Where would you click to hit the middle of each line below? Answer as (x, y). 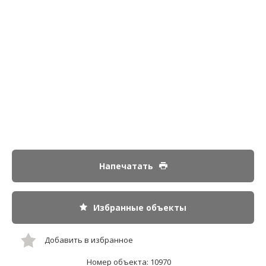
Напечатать (126, 166)
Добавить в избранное (89, 240)
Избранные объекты (140, 207)
